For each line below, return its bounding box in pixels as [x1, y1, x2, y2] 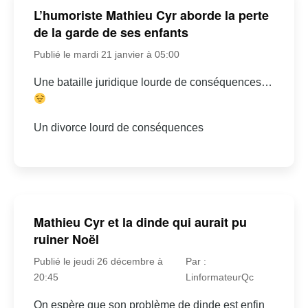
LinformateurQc [186, 272, 254, 283]
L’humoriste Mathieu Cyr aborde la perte [33, 5, 269, 24]
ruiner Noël [33, 230, 99, 249]
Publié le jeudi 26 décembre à [33, 256, 163, 267]
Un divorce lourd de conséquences [33, 121, 203, 133]
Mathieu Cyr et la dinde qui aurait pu [33, 213, 247, 232]
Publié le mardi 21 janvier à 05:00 [33, 48, 179, 60]
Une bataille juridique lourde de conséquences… [33, 76, 272, 88]
